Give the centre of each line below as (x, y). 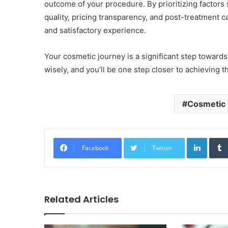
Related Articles (81, 199)
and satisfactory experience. (95, 30)
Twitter (162, 148)
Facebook (95, 148)
